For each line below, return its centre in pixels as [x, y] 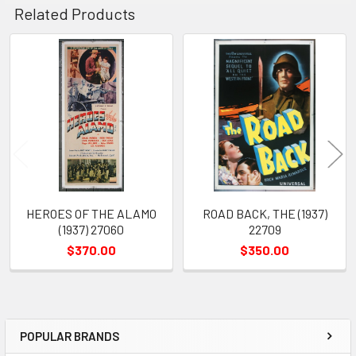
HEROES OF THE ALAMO [91, 213]
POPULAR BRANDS [70, 336]
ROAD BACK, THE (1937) [265, 213]
